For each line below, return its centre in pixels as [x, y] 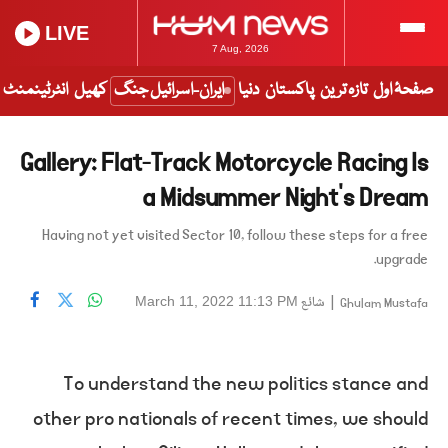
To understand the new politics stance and [245, 384]
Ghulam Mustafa [384, 303]
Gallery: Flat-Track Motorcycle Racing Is [224, 163]
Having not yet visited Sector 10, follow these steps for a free [235, 235]
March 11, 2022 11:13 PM [216, 301]
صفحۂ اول [403, 90]
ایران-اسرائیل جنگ [169, 90]
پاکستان [289, 90]
